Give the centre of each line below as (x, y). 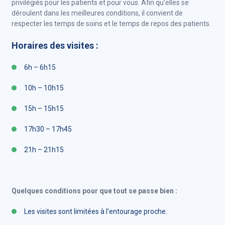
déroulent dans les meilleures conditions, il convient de (97, 13)
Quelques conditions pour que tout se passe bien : (94, 191)
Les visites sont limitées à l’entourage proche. (96, 211)
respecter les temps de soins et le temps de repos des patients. (111, 24)
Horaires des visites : (56, 45)
